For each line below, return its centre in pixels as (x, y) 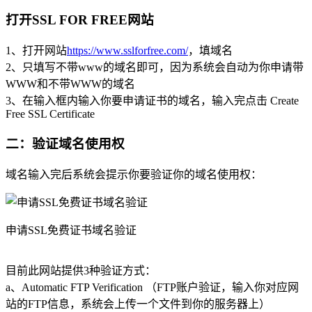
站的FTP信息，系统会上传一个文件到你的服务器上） (138, 304)
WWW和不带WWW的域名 (70, 84)
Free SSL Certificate (50, 114)
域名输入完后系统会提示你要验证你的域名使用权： (134, 174)
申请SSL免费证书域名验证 (71, 230)
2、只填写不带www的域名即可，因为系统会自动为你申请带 (155, 67)
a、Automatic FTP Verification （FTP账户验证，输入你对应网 (152, 287)
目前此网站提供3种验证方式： (81, 270)
